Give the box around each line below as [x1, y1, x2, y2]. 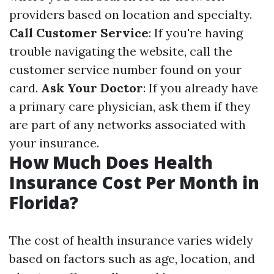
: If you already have [143, 80, 258, 95]
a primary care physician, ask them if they [9, 98, 251, 114]
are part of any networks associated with [9, 117, 246, 132]
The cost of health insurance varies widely [9, 232, 253, 248]
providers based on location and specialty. [9, 7, 252, 22]
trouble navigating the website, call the [9, 43, 232, 59]
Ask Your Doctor [41, 80, 143, 95]
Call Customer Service [9, 25, 149, 40]
